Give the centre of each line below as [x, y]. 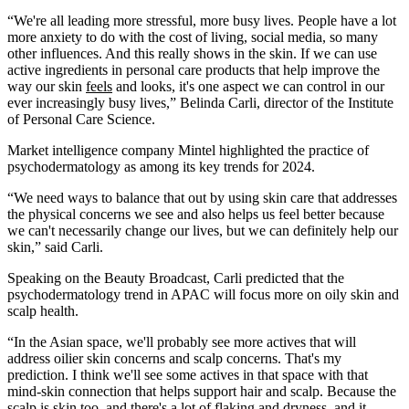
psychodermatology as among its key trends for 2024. [161, 167]
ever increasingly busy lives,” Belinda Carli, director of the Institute [200, 103]
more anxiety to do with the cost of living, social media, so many [193, 37]
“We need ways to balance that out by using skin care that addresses [202, 198]
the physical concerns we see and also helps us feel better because [196, 215]
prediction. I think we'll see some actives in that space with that [188, 375]
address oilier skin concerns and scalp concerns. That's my [174, 359]
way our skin [47, 87]
